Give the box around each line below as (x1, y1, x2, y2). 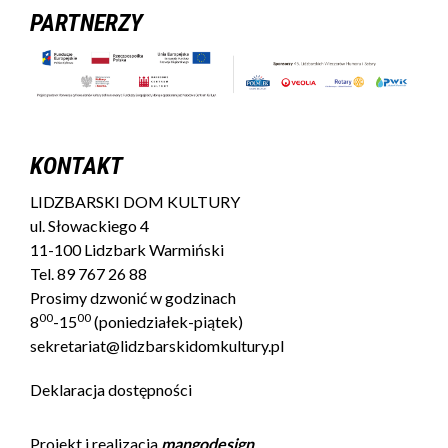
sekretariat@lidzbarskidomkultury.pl (30, 336, 284, 356)
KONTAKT (30, 152, 123, 181)
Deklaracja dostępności (30, 380, 192, 400)
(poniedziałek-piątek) (91, 312, 243, 332)
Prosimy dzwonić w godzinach (30, 288, 236, 308)
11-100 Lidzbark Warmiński (30, 240, 224, 260)
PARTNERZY (30, 9, 143, 37)
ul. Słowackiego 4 (30, 216, 149, 236)
